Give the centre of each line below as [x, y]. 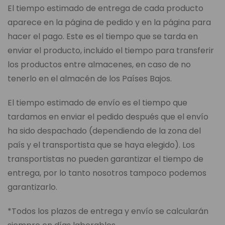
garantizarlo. [32, 187]
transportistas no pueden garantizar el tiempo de [105, 159]
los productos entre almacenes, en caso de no [99, 65]
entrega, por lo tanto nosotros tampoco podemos [107, 173]
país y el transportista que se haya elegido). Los [101, 145]
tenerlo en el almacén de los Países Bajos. [90, 79]
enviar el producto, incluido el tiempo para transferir [111, 51]
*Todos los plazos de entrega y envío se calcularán [108, 211]
